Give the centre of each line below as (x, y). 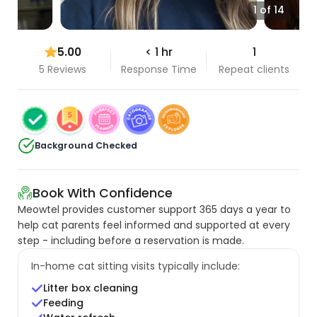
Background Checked (86, 146)
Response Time (158, 69)
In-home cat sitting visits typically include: (135, 266)
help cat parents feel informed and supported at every (154, 225)
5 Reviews (63, 69)
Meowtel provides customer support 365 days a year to (155, 209)
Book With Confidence (103, 193)
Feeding (64, 303)
